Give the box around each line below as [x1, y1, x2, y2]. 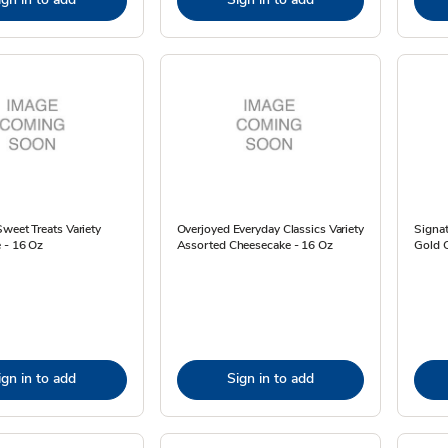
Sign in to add [226, 369, 314, 388]
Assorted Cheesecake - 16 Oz [176, 237, 333, 253]
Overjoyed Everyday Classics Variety [176, 221, 364, 237]
